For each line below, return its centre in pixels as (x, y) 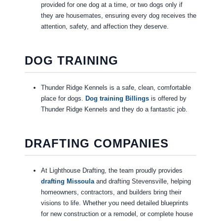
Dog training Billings (117, 99)
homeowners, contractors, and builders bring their (111, 192)
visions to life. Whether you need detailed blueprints (114, 203)
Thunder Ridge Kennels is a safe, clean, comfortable (116, 88)
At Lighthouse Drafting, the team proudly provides (111, 171)
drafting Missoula (67, 182)
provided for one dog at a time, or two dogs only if (111, 5)
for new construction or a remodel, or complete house (117, 214)
